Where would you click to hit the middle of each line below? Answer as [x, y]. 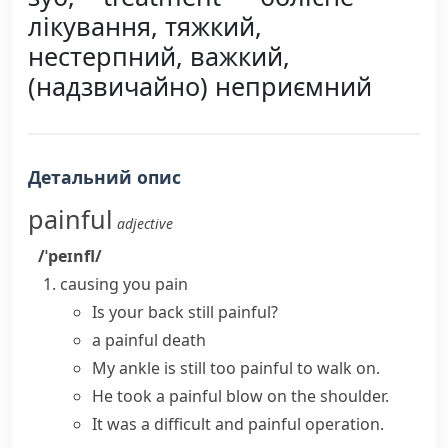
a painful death [149, 340]
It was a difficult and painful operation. [238, 424]
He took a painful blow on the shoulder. [240, 396]
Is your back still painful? [185, 312]
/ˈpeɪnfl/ [70, 256]
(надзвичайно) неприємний [200, 86]
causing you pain [124, 284]
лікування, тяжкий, [145, 26]
